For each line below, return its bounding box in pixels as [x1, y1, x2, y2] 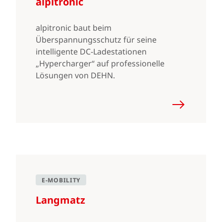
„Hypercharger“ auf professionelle [36, 58, 165, 69]
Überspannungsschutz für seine [36, 34, 157, 45]
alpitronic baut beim [36, 22, 111, 33]
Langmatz [36, 193, 85, 207]
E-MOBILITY [42, 176, 80, 184]
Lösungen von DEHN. [36, 70, 115, 81]
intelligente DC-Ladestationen [36, 46, 147, 57]
